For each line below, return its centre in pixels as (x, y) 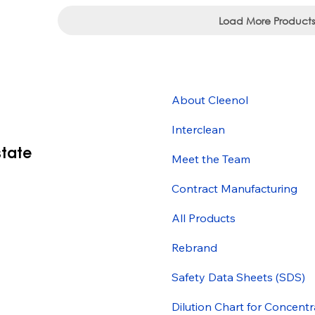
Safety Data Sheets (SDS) (239, 277)
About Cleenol (210, 99)
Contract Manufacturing (235, 188)
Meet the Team (211, 159)
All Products (204, 218)
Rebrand (195, 247)
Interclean (199, 129)
